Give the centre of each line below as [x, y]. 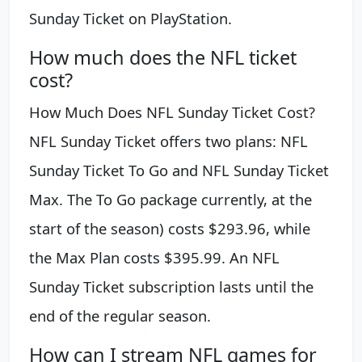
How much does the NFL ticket [163, 57]
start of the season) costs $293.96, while [170, 228]
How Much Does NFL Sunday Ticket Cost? [172, 112]
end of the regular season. [120, 315]
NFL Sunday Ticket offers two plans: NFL [168, 141]
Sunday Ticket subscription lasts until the [171, 286]
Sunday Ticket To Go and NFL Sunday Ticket [179, 170]
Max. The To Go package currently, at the [170, 199]
